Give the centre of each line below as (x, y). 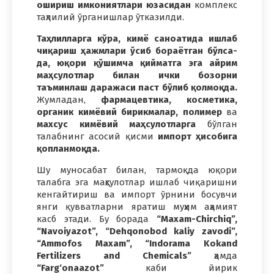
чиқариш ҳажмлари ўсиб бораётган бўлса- (137, 50)
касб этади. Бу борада (97, 219)
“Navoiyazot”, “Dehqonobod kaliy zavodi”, (137, 231)
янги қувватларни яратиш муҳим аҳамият (137, 206)
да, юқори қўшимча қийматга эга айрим (137, 63)
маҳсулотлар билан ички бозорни (137, 75)
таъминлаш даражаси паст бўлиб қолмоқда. (137, 87)
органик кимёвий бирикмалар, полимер (129, 112)
